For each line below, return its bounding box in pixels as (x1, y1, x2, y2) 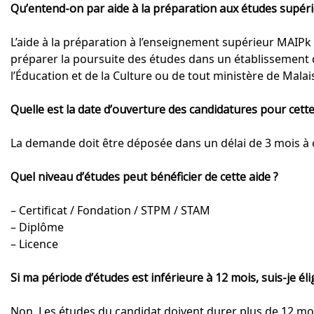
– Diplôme (11, 219, 64, 235)
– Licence (11, 236, 58, 252)
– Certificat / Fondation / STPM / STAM (11, 203, 210, 219)
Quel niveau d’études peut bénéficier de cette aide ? (11, 169, 278, 185)
